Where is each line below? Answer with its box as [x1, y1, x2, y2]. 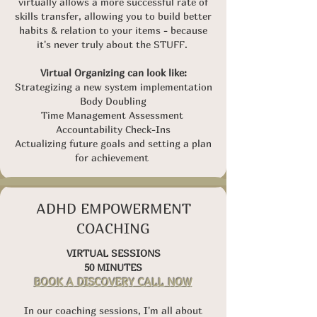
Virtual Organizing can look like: [40, 67, 187, 79]
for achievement [75, 151, 151, 163]
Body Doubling [80, 95, 146, 107]
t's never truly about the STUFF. [39, 38, 190, 50]
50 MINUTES [84, 261, 142, 273]
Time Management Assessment [40, 109, 186, 121]
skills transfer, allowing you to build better [15, 10, 212, 22]
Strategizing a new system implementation [14, 81, 212, 93]
